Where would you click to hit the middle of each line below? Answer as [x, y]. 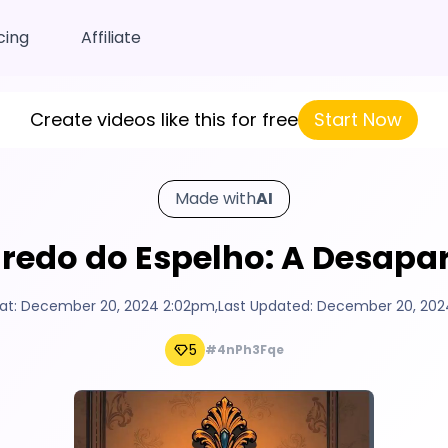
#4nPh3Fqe [244, 349]
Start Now [358, 119]
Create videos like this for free [164, 119]
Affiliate [111, 37]
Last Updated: [267, 306]
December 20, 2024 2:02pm [117, 306]
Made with [215, 198]
